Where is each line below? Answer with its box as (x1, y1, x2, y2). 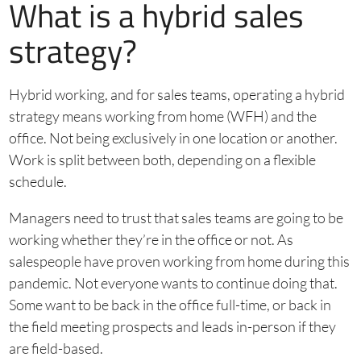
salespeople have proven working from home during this (8, 252, 350, 271)
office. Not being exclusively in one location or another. (8, 129, 338, 147)
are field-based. (8, 339, 103, 358)
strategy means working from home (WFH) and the (8, 107, 317, 126)
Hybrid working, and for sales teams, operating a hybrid (8, 85, 345, 104)
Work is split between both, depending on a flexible (8, 151, 316, 169)
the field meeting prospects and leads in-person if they (8, 317, 336, 336)
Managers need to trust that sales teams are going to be (8, 209, 343, 227)
